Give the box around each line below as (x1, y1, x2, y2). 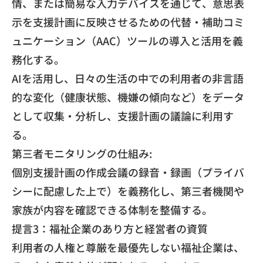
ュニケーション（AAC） (12, 33, 127, 48)
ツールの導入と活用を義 (127, 33, 243, 48)
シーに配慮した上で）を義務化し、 (12, 183, 181, 198)
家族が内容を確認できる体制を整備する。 (12, 202, 213, 217)
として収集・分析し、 (12, 108, 117, 123)
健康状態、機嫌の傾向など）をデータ (65, 89, 244, 104)
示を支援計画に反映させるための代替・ (12, 14, 202, 29)
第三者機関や (181, 183, 244, 198)
